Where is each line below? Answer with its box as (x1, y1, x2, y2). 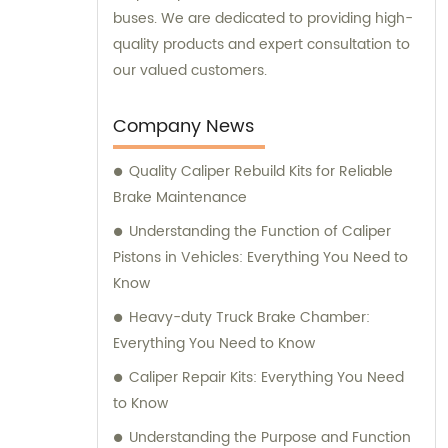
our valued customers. (113, 58, 267, 82)
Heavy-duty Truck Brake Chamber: (129, 305, 370, 329)
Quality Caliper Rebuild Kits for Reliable (129, 159, 393, 183)
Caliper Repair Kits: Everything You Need (129, 365, 404, 389)
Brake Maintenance (113, 185, 247, 209)
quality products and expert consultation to (113, 32, 410, 56)
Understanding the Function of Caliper (129, 219, 391, 243)
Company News (113, 111, 254, 141)
